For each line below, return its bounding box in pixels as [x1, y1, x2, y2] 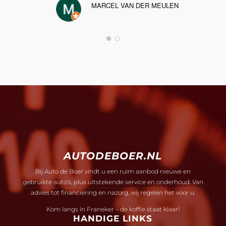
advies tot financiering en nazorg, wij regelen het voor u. [30, 189, 195, 197]
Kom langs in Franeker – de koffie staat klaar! [46, 205, 180, 213]
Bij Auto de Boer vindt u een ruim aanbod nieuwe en [35, 167, 191, 176]
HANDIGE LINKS [73, 213, 153, 224]
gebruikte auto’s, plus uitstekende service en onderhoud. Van [22, 178, 203, 186]
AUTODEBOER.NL [64, 150, 162, 162]
